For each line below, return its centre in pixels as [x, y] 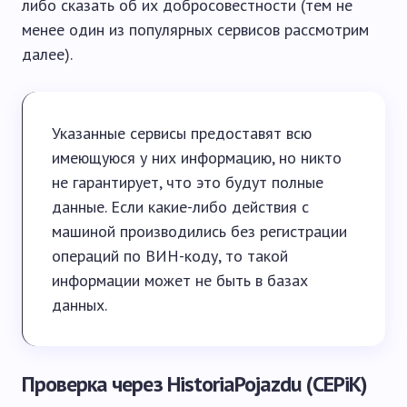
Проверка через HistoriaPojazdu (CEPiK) [195, 384]
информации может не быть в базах [180, 281]
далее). [47, 55]
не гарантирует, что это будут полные [188, 183]
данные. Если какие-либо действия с [180, 207]
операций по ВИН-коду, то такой [170, 256]
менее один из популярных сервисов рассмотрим [195, 30]
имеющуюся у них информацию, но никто [197, 158]
